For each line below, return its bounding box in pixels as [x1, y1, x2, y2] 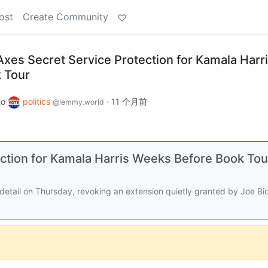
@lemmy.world [53, 98, 104, 106]
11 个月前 [111, 96, 147, 106]
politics [23, 96, 53, 106]
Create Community [23, 11, 108, 23]
